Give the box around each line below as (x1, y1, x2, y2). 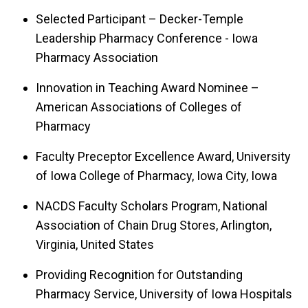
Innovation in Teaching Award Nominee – (36, 80, 259, 95)
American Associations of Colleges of (36, 99, 242, 114)
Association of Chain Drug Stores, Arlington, (36, 217, 272, 232)
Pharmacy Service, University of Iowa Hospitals (36, 286, 292, 301)
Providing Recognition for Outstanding (36, 267, 243, 282)
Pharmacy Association (36, 49, 158, 65)
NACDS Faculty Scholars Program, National (36, 198, 267, 213)
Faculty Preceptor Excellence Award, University (36, 148, 291, 164)
